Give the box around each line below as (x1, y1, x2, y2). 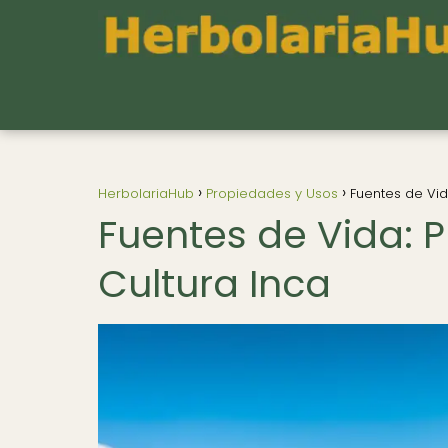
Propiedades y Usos (206, 184, 338, 203)
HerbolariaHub (98, 184, 194, 203)
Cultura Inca (98, 257, 331, 310)
